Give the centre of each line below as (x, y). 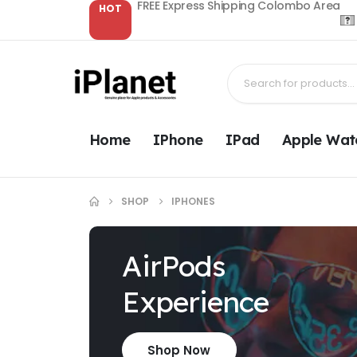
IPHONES (193, 201)
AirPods (174, 266)
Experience (196, 302)
